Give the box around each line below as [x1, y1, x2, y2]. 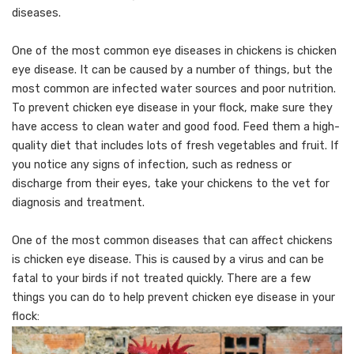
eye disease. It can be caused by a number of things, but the [12, 62, 333, 77]
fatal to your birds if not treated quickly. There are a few [12, 271, 311, 285]
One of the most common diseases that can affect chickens [12, 233, 333, 247]
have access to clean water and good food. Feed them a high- [12, 119, 340, 134]
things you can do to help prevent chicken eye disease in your [12, 290, 335, 304]
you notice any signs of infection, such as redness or [12, 157, 292, 171]
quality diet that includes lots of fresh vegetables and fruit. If [12, 138, 339, 153]
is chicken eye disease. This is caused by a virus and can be [12, 252, 324, 266]
